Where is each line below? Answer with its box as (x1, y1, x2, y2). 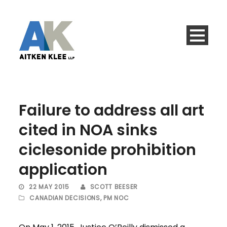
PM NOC (103, 194, 129, 203)
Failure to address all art (19, 100, 205, 122)
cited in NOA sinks (19, 120, 158, 141)
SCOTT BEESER (90, 182, 138, 192)
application (19, 159, 108, 181)
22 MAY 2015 (29, 182, 69, 192)
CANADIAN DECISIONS (29, 194, 100, 203)
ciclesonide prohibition (19, 139, 197, 161)
